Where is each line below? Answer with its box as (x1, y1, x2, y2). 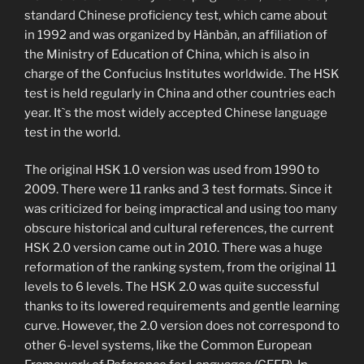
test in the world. (24, 124, 120, 140)
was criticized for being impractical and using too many (24, 201, 337, 217)
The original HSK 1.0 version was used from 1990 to (24, 162, 319, 178)
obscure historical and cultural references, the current (24, 221, 334, 236)
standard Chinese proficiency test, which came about (24, 7, 327, 23)
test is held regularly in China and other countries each (24, 85, 336, 101)
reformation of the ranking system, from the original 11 (24, 260, 336, 275)
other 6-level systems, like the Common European (24, 338, 312, 353)
